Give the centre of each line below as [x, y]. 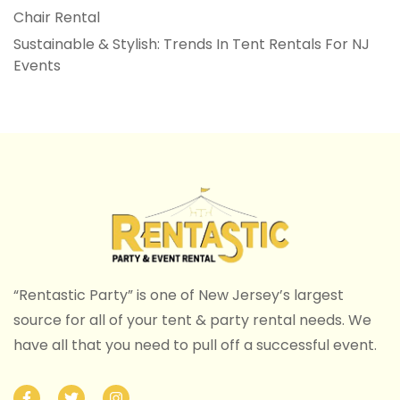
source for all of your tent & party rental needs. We [192, 320]
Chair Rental [57, 17]
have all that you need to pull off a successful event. [195, 345]
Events [37, 65]
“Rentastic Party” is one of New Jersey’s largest [179, 295]
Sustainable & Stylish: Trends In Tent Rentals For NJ [192, 44]
